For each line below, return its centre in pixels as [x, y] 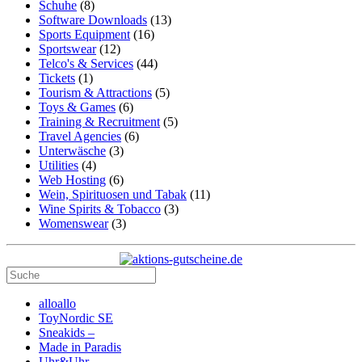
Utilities [59, 166]
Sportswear [67, 49]
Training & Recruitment [99, 122]
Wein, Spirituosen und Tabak [113, 195]
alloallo [57, 304]
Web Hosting [72, 180]
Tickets [57, 78]
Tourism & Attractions [95, 93]
